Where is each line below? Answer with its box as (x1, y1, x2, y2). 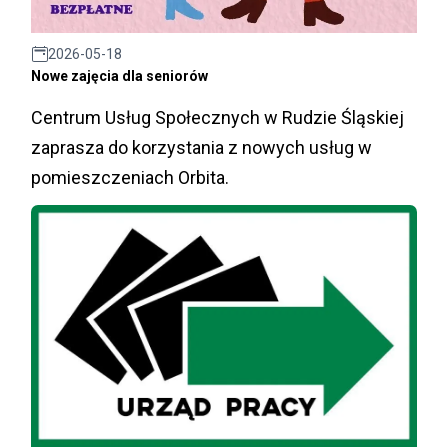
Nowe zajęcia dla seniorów (31, 67, 208, 84)
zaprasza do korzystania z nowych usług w (31, 136, 372, 158)
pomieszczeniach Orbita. (31, 166, 229, 188)
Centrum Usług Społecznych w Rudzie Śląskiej (31, 106, 404, 128)
